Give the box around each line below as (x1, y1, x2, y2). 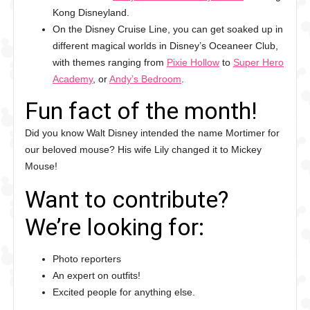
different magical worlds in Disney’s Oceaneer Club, (53, 40, 278, 51)
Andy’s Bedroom (109, 73, 181, 84)
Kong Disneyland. (53, 7, 129, 18)
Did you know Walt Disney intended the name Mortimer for (25, 127, 280, 138)
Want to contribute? (25, 185, 228, 213)
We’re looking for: (25, 213, 204, 241)
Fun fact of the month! (25, 97, 257, 125)
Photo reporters (53, 253, 121, 264)
